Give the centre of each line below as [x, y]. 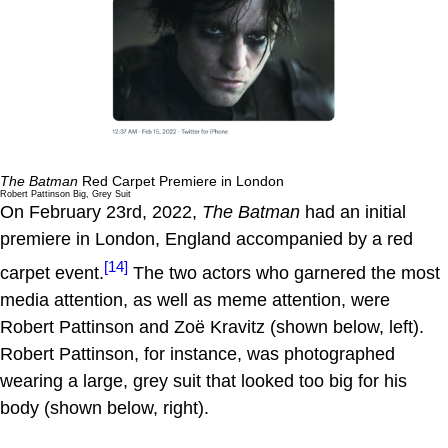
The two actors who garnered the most [284, 272]
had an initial [353, 211]
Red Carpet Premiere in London [181, 180]
